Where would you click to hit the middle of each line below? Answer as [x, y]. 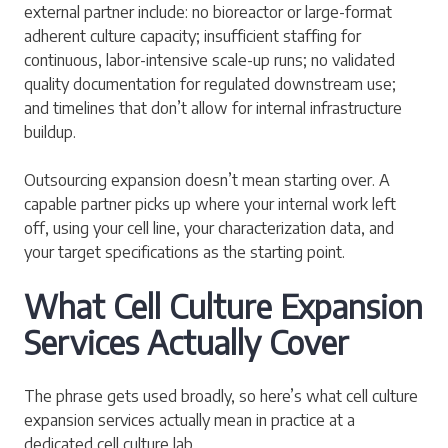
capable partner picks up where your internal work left [210, 203]
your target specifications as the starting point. [184, 251]
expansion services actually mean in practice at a [189, 419]
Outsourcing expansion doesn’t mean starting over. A [207, 179]
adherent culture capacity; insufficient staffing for [192, 35]
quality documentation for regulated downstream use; [210, 83]
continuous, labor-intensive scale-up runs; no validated [209, 59]
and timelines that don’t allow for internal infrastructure [213, 107]
